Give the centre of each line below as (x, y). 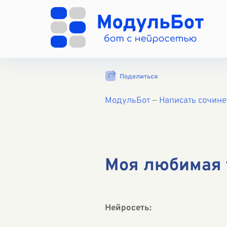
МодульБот (127, 101)
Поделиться (139, 77)
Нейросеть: (128, 208)
